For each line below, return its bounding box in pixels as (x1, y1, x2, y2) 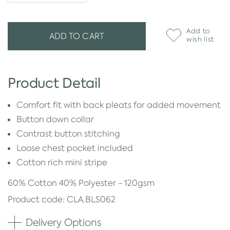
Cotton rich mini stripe (16, 157, 107, 168)
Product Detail (8, 73, 101, 92)
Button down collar (16, 113, 94, 125)
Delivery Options (26, 216, 101, 228)
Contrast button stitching (16, 128, 120, 139)
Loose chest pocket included (16, 142, 133, 154)
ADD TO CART (49, 30, 104, 42)
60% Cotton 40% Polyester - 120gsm (8, 177, 155, 188)
